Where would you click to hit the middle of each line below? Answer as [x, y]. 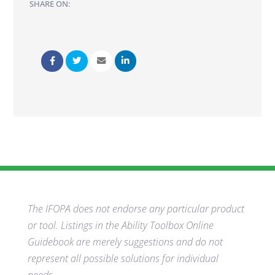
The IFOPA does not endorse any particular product [136, 208]
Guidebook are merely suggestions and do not [125, 242]
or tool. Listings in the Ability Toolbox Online [120, 225]
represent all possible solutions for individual [123, 258]
